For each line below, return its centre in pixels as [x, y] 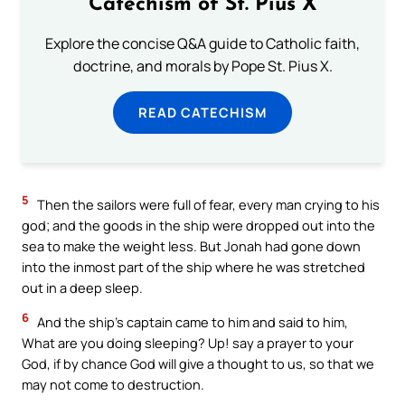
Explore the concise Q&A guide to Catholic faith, [202, 44]
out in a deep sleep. [82, 288]
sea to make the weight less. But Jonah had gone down [191, 246]
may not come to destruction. [113, 385]
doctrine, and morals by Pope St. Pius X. [202, 66]
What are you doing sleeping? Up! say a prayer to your [188, 343]
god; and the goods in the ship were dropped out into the [198, 226]
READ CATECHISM [202, 113]
